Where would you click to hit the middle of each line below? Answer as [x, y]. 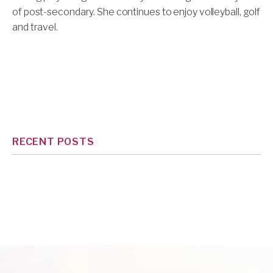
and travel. [35, 27]
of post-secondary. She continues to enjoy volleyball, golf [136, 12]
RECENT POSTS [53, 142]
